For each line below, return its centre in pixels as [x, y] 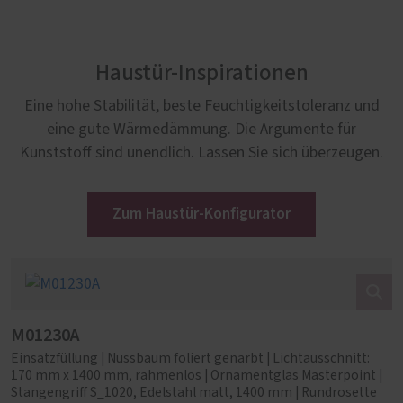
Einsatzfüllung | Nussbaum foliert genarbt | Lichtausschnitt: [190, 358]
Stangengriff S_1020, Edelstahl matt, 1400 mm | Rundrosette [194, 392]
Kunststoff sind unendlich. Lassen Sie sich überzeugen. [201, 152]
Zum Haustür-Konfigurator [201, 213]
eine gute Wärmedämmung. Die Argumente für [201, 129]
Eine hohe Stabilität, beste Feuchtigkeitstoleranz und [201, 106]
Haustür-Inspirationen [201, 73]
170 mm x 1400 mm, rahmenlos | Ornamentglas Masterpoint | [197, 375]
